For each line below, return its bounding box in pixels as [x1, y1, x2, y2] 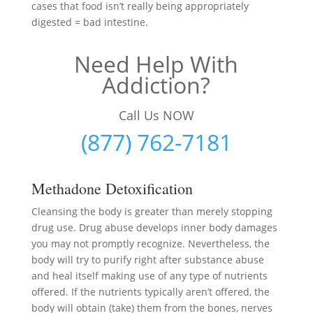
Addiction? [102, 70, 211, 100]
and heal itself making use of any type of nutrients [31, 269, 268, 282]
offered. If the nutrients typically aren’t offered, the [31, 285, 270, 298]
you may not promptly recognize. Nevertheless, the [31, 237, 270, 250]
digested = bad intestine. [31, 15, 148, 29]
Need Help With [74, 49, 239, 79]
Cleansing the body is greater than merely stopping [31, 205, 272, 218]
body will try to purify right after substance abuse [31, 253, 264, 266]
